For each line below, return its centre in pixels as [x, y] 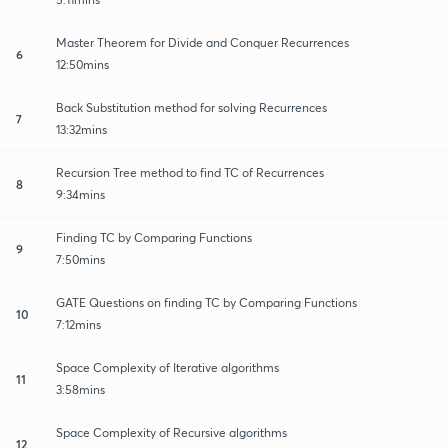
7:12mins [78, 324]
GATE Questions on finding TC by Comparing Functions [206, 302]
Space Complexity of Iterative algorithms [167, 367]
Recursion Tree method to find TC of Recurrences [190, 172]
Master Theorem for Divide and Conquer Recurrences [202, 42]
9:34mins [80, 194]
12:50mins [82, 64]
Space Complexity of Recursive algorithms [171, 432]
